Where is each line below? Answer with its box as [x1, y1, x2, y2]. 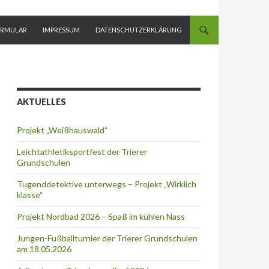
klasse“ [17, 189, 43, 200]
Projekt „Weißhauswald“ [17, 124, 108, 135]
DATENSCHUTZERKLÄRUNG [95, 25, 182, 34]
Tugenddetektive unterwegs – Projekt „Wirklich [17, 178, 196, 189]
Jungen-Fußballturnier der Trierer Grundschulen [17, 232, 198, 243]
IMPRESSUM [43, 25, 80, 34]
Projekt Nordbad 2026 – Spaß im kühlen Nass [17, 211, 185, 222]
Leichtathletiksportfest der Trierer [17, 146, 147, 157]
